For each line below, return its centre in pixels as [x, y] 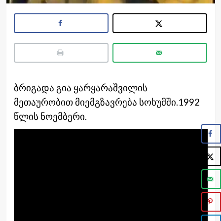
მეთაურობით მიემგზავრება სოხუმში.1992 [107, 102]
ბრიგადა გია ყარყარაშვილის [80, 88]
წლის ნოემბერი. [50, 116]
